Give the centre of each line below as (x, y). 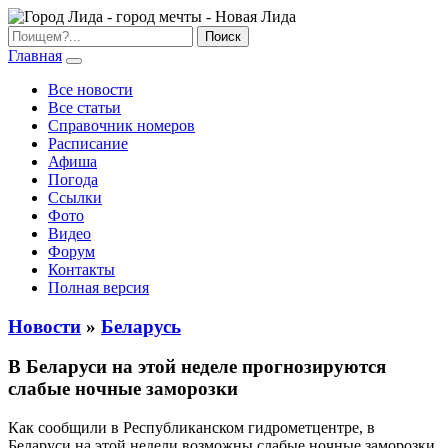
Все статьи (84, 107)
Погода (73, 179)
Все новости (90, 89)
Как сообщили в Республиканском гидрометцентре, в (191, 428)
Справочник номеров (121, 125)
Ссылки (75, 197)
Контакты (81, 269)
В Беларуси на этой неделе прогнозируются (197, 367)
